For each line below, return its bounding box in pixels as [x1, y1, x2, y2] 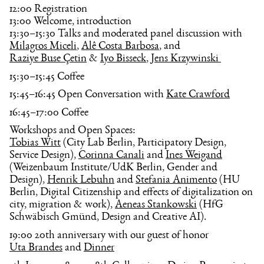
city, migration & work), [9, 199, 115, 212]
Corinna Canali [78, 150, 144, 162]
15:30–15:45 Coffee [9, 71, 87, 83]
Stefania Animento [136, 174, 217, 187]
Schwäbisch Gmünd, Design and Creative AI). [9, 212, 206, 224]
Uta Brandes [9, 242, 62, 254]
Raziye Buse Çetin [9, 53, 87, 65]
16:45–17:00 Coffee [9, 107, 88, 119]
